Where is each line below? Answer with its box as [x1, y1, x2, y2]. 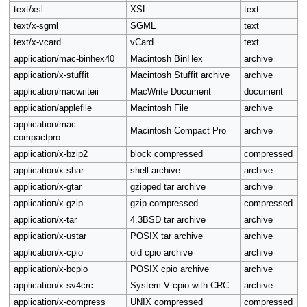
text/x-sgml [13, 21, 58, 32]
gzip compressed [130, 199, 198, 209]
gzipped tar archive [130, 182, 206, 193]
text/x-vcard [13, 38, 61, 48]
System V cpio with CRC [130, 281, 229, 291]
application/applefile [13, 103, 92, 114]
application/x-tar [13, 215, 77, 225]
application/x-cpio [13, 248, 83, 258]
